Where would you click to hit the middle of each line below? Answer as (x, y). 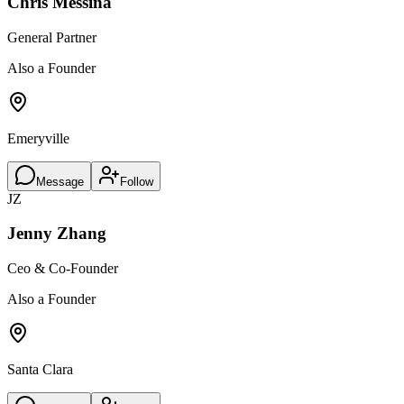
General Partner (52, 37)
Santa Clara (40, 370)
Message (60, 181)
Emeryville (38, 138)
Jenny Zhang (57, 234)
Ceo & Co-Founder (63, 269)
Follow (137, 181)
